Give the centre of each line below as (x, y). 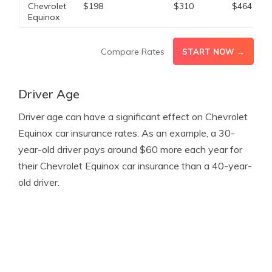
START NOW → (213, 52)
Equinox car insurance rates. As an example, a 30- (127, 133)
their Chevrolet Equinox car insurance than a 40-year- (135, 166)
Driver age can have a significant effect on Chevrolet (133, 117)
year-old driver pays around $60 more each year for (130, 149)
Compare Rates (133, 52)
